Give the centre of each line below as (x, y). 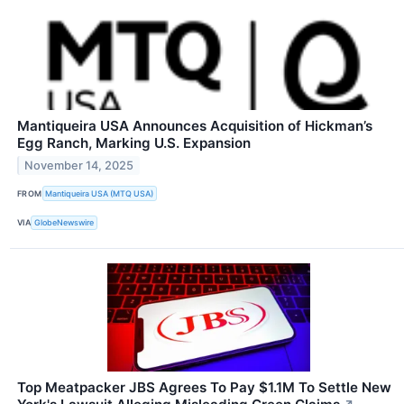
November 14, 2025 (79, 166)
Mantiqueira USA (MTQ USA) (100, 193)
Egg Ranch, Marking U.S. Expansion (134, 143)
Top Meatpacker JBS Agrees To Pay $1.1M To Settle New (204, 387)
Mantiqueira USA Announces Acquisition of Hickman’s (195, 126)
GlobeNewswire (64, 223)
